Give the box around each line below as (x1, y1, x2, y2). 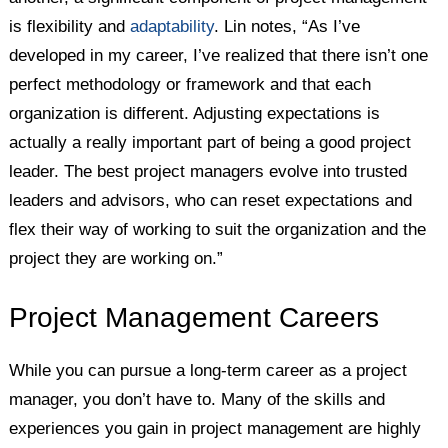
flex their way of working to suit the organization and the (9, 219, 427, 239)
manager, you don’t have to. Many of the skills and (9, 389, 386, 409)
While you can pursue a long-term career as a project (9, 360, 408, 380)
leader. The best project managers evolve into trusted (9, 161, 408, 181)
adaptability (130, 16, 215, 36)
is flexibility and (9, 16, 131, 36)
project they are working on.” (9, 248, 224, 268)
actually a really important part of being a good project (9, 132, 412, 152)
